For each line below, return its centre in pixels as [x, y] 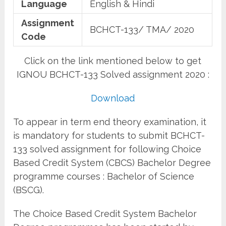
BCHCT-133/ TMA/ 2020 [142, 29]
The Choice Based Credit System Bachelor [105, 213]
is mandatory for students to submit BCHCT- [109, 135]
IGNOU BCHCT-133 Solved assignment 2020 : [113, 74]
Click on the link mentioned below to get [113, 61]
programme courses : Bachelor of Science [104, 176]
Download [113, 98]
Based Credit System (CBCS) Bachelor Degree [112, 162]
